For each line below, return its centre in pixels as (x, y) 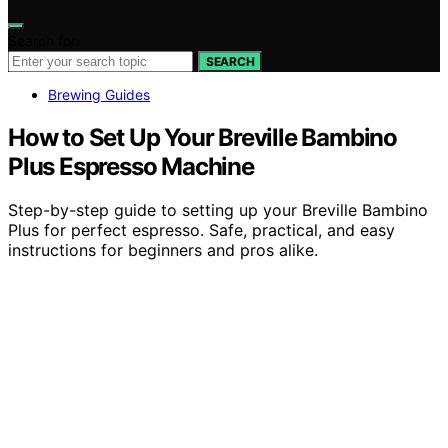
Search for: (44, 40)
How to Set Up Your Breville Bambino (202, 137)
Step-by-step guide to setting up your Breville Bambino (218, 210)
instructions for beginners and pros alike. (163, 250)
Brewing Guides (99, 94)
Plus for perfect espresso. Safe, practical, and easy (201, 230)
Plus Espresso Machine (131, 166)
